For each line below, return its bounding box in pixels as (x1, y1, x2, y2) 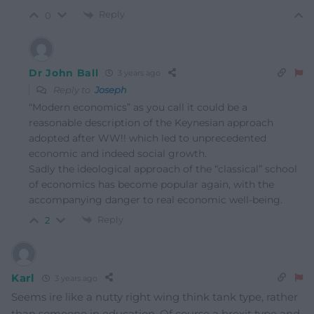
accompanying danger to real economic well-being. (29, 193, 282, 206)
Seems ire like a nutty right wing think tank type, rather (11, 290, 298, 304)
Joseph (95, 83, 127, 95)
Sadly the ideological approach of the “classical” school (29, 162, 297, 175)
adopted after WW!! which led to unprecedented (29, 131, 266, 144)
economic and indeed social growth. (29, 146, 207, 160)
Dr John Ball (29, 66, 99, 79)
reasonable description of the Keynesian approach (29, 116, 273, 129)
